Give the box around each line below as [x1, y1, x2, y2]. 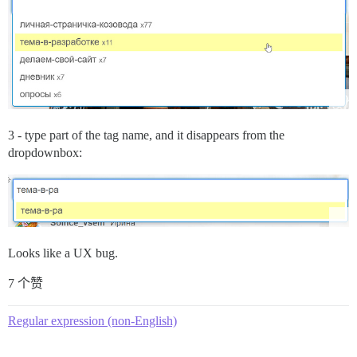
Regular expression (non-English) [8, 314, 177, 328]
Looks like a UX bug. [8, 246, 118, 261]
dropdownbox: [8, 145, 82, 159]
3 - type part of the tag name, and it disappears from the [8, 127, 284, 142]
